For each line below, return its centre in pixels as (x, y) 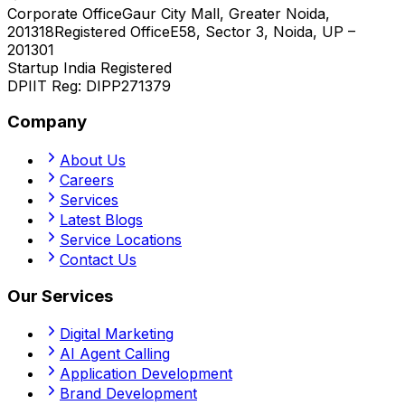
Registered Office (112, 31)
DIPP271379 (128, 85)
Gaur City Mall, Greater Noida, (226, 13)
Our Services (60, 296)
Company (47, 122)
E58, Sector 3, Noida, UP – (263, 31)
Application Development (146, 374)
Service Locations (121, 240)
